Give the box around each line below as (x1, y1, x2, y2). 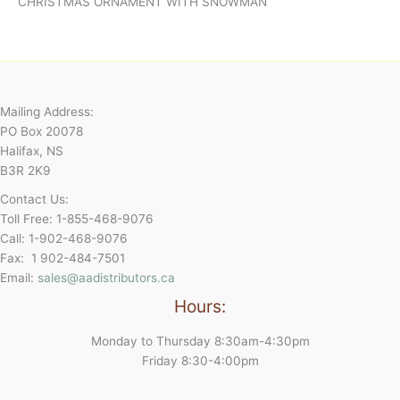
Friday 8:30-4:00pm (141, 353, 259, 368)
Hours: (174, 295, 226, 317)
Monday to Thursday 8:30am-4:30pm (90, 333, 310, 348)
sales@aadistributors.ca (37, 270, 175, 285)
